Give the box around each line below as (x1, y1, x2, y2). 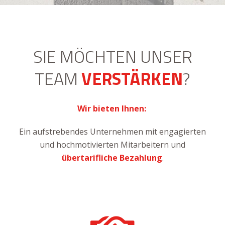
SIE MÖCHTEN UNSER (33, 43, 192, 69)
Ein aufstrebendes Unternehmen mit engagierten (19, 126, 206, 137)
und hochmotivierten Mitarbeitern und (40, 139, 185, 150)
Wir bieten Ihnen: (77, 103, 148, 114)
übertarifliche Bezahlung (61, 152, 162, 163)
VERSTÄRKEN (81, 65, 183, 91)
